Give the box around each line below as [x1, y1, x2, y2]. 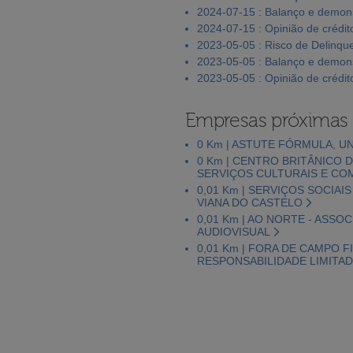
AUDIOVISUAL [197, 225, 270, 238]
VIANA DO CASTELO [197, 195, 303, 209]
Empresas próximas [185, 109, 348, 132]
